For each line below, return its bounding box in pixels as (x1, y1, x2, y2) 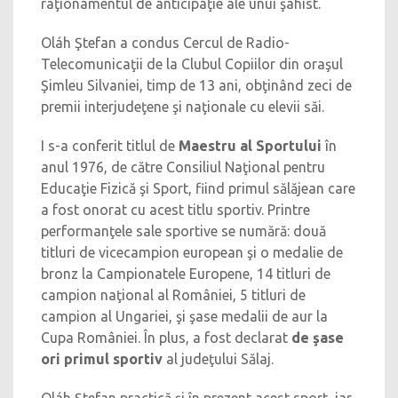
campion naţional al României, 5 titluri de (41, 287, 306, 303)
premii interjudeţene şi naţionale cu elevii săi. (41, 99, 324, 115)
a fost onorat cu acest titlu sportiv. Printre (41, 202, 310, 218)
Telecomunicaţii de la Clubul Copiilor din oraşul (41, 56, 343, 72)
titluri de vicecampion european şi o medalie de (41, 244, 343, 260)
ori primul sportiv (41, 351, 163, 367)
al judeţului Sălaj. (163, 351, 274, 367)
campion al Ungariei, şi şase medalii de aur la (41, 308, 328, 324)
